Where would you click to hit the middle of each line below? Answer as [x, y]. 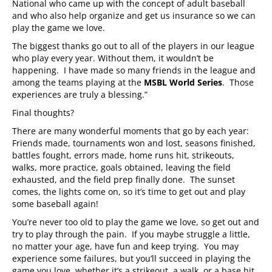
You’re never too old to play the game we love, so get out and [136, 222]
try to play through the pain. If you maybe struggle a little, [131, 234]
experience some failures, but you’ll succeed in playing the [131, 258]
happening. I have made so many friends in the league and [134, 70]
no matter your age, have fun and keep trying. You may [125, 246]
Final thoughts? [43, 112]
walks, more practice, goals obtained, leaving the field [121, 167]
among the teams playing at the [78, 82]
